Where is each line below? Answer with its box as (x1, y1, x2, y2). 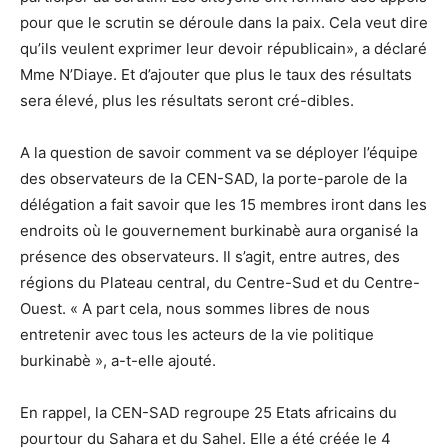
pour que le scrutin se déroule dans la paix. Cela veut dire (20, 12, 428, 32)
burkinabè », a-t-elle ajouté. (20, 350, 216, 370)
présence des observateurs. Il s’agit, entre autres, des (20, 246, 400, 266)
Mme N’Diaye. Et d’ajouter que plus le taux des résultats (20, 64, 412, 84)
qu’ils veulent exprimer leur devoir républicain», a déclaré (20, 38, 427, 58)
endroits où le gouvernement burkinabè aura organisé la (20, 220, 418, 240)
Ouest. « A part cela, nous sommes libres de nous (20, 298, 370, 318)
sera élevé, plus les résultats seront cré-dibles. (20, 90, 354, 110)
